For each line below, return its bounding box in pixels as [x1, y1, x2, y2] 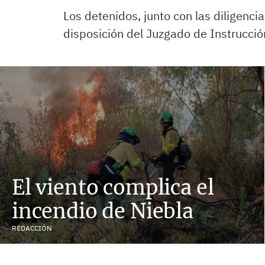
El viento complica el [12, 174, 214, 200]
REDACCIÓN [12, 224, 51, 232]
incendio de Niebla [12, 198, 193, 224]
